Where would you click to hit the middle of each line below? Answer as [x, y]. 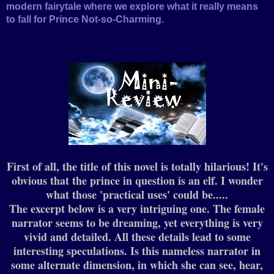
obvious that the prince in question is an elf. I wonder [137, 181]
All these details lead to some [182, 237]
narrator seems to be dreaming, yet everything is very [137, 223]
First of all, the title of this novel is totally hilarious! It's [137, 167]
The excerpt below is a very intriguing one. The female [137, 209]
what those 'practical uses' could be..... [137, 195]
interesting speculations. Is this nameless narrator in [137, 251]
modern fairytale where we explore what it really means [132, 7]
